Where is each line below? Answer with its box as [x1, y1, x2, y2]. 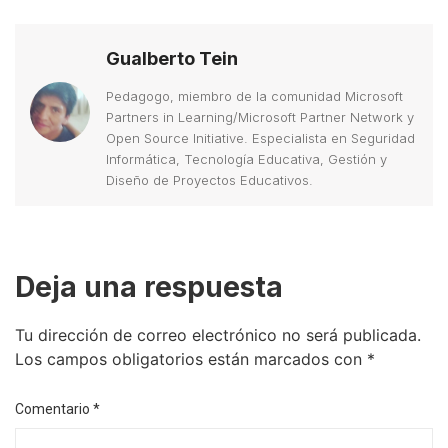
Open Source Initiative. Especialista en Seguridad [106, 130, 415, 147]
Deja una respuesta [15, 270, 283, 305]
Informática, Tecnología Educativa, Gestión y [106, 151, 387, 168]
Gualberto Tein [106, 48, 238, 70]
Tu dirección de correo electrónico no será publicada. [15, 325, 421, 346]
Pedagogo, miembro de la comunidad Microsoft [106, 88, 403, 105]
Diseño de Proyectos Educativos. [106, 172, 313, 189]
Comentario [15, 401, 93, 418]
